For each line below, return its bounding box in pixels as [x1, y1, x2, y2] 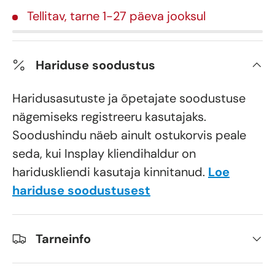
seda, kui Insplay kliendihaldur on [12, 145, 196, 162]
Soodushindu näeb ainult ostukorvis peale [12, 127, 246, 144]
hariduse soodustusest [12, 182, 150, 199]
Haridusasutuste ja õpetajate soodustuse [12, 90, 246, 107]
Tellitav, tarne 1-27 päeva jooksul [27, 8, 206, 25]
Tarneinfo [36, 231, 91, 247]
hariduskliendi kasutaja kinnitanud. [12, 164, 208, 180]
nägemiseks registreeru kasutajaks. [12, 109, 206, 125]
